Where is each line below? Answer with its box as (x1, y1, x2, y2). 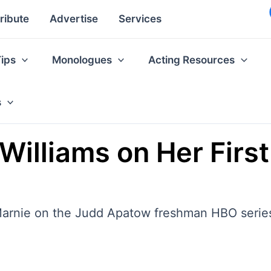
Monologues (52, 53, 113, 66)
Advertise (50, 13, 98, 25)
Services (119, 13, 162, 25)
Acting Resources (148, 53, 235, 66)
